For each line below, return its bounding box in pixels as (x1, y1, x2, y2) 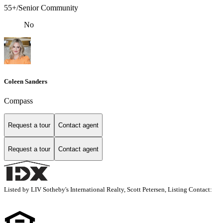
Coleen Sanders (4, 77, 47, 85)
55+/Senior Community (4, 3, 78, 12)
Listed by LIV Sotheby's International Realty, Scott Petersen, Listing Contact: (4, 186, 215, 194)
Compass (4, 96, 33, 105)
